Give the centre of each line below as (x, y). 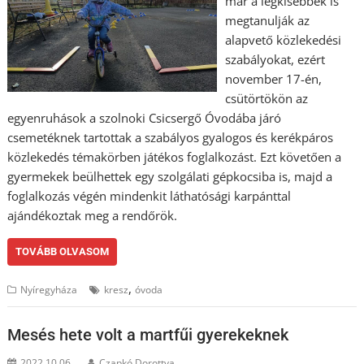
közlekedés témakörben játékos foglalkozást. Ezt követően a (175, 157)
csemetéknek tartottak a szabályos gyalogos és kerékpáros (171, 137)
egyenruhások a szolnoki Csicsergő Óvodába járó (145, 118)
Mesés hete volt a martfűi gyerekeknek (148, 334)
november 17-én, (273, 79)
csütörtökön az (266, 98)
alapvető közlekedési (283, 40)
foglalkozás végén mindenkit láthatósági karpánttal (149, 196)
